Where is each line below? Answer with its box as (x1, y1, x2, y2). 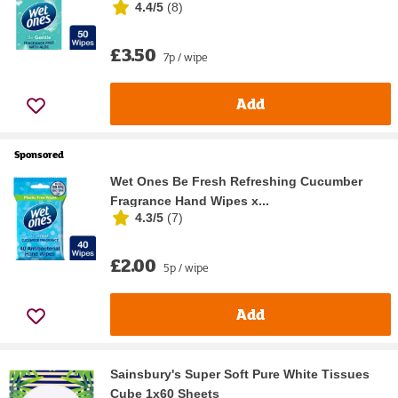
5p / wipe (163, 259, 209, 275)
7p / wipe (163, 48, 208, 65)
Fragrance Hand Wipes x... (110, 193, 269, 208)
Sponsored (14, 147, 64, 162)
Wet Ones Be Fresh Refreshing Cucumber (110, 173, 362, 188)
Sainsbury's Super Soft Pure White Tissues (110, 366, 370, 381)
